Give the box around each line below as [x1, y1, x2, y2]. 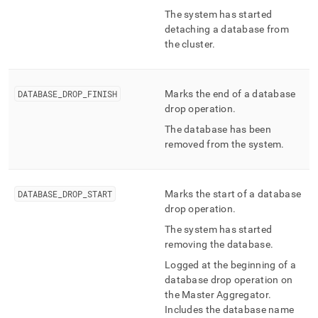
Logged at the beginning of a [165, 259, 296, 270]
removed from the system [165, 138, 282, 150]
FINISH [87, 88, 117, 99]
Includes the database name [165, 304, 295, 315]
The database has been [165, 124, 271, 135]
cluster [182, 38, 213, 50]
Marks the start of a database [165, 188, 302, 199]
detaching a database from [165, 23, 289, 35]
